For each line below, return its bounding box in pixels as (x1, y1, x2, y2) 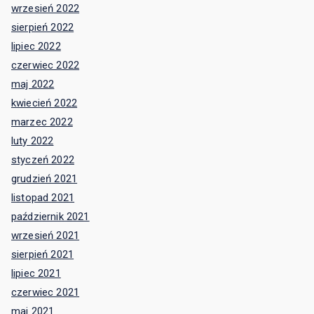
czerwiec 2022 (11, 59, 80, 72)
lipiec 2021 (11, 267, 61, 280)
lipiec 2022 (11, 40, 61, 53)
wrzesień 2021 (11, 229, 80, 243)
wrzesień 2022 (11, 2, 80, 15)
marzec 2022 (11, 116, 73, 129)
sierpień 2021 (11, 248, 74, 261)
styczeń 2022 (11, 153, 74, 167)
